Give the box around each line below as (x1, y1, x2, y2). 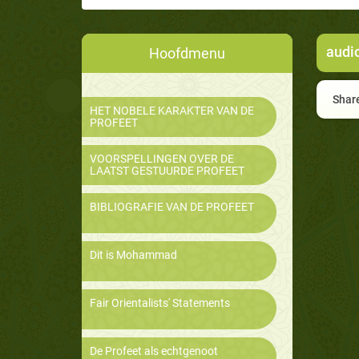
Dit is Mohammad (90, 248, 177, 262)
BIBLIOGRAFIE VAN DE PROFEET (90, 200, 254, 214)
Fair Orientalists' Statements (90, 296, 230, 310)
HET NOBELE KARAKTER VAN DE (90, 104, 254, 118)
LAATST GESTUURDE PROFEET (90, 164, 244, 178)
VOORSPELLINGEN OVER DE (90, 152, 234, 166)
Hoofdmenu (148, 45, 225, 63)
